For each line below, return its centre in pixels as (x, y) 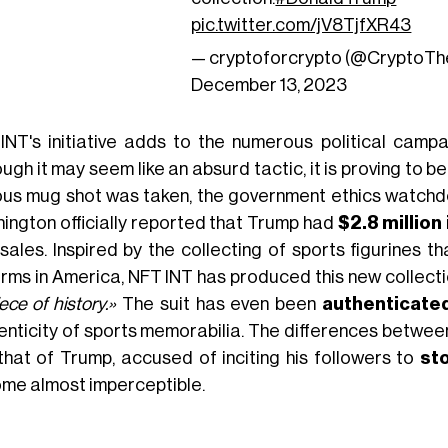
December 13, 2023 (269, 85)
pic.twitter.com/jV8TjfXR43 (301, 24)
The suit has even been (222, 303)
